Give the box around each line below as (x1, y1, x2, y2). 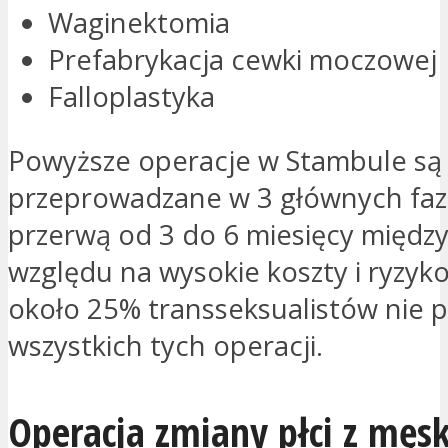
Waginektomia (48, 3, 230, 41)
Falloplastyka (48, 77, 215, 115)
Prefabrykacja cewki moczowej (48, 40, 437, 78)
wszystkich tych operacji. (8, 327, 323, 365)
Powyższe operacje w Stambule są (8, 142, 442, 180)
